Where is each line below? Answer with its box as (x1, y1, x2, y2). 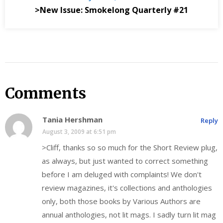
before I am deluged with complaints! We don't (42, 169, 202, 180)
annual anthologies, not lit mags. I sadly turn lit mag (42, 210, 216, 220)
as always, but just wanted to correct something (42, 156, 208, 166)
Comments (5, 84, 86, 103)
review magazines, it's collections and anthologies (42, 183, 212, 193)
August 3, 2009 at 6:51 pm (42, 127, 116, 136)
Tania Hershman (42, 114, 103, 125)
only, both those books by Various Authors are (42, 196, 201, 207)
